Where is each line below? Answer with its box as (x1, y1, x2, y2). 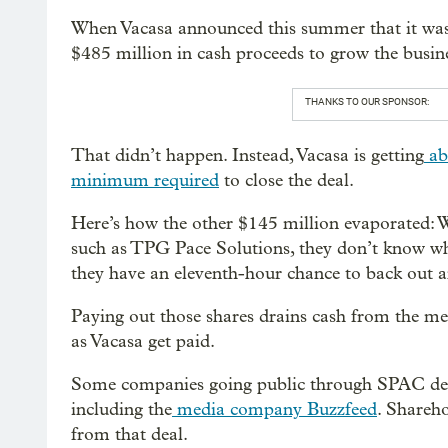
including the (71, 399, 172, 421)
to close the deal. (219, 170, 354, 192)
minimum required (71, 170, 219, 192)
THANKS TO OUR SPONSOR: (304, 96, 429, 108)
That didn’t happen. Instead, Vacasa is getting (71, 145, 424, 167)
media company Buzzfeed (172, 399, 377, 421)
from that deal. (71, 424, 188, 446)
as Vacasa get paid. (71, 331, 215, 353)
